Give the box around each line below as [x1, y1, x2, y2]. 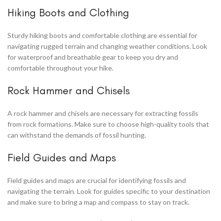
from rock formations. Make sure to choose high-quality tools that [7, 119, 209, 128]
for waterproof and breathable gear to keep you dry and [7, 52, 178, 61]
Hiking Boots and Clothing [7, 5, 129, 19]
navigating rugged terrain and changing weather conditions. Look [7, 41, 207, 50]
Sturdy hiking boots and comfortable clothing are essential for [7, 31, 197, 39]
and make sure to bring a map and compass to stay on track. [7, 197, 189, 206]
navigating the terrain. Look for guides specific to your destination [7, 186, 210, 195]
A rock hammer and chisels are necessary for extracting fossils [7, 109, 198, 117]
